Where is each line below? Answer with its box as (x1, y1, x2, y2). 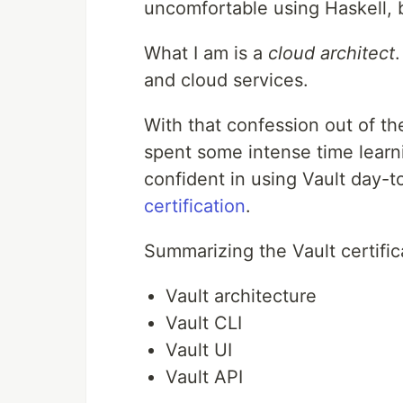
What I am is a (144, 41, 268, 64)
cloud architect (268, 41, 395, 64)
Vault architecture (166, 284, 317, 307)
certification (144, 194, 246, 217)
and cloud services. (144, 68, 309, 91)
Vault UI (166, 338, 232, 361)
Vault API (166, 365, 243, 388)
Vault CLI (166, 311, 242, 334)
